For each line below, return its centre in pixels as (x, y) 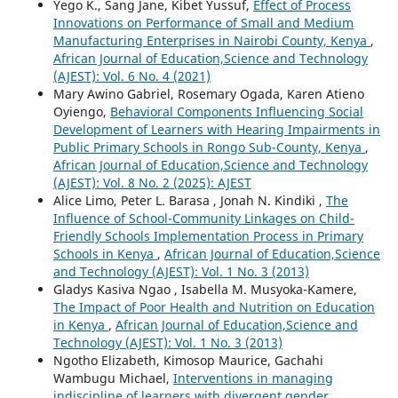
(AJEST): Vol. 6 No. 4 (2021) (131, 76)
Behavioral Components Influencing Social (236, 112)
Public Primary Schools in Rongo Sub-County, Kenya (209, 147)
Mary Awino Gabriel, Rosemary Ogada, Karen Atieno (208, 94)
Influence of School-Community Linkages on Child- (203, 219)
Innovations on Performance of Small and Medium (203, 23)
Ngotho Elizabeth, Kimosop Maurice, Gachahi (188, 361)
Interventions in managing (253, 378)
